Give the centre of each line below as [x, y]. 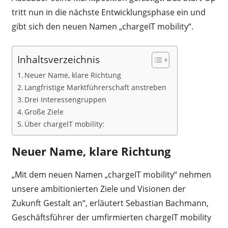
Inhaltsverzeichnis [58, 60]
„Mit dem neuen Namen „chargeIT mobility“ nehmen [111, 174]
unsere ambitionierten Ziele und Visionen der [98, 189]
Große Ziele [44, 111]
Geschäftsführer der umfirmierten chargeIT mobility [111, 217]
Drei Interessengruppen [66, 99]
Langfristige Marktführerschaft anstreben [96, 87]
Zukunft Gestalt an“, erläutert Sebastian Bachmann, [110, 203]
